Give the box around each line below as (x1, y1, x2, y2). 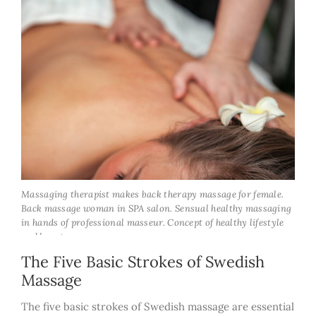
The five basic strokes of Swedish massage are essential (21, 299, 294, 313)
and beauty (21, 230, 69, 243)
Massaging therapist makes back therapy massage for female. (21, 188, 284, 200)
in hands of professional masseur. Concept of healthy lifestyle (21, 216, 284, 229)
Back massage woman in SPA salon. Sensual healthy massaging (21, 202, 292, 214)
